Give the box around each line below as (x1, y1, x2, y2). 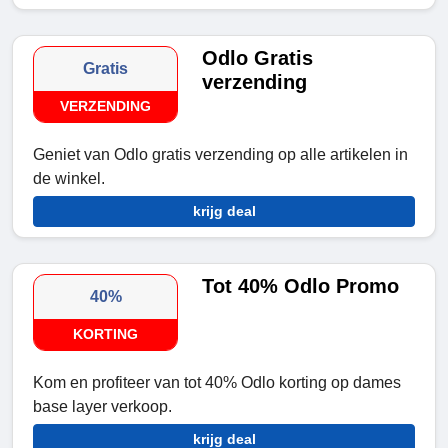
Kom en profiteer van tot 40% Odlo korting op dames (33, 374, 401, 392)
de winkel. (33, 170, 105, 188)
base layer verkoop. (33, 398, 172, 416)
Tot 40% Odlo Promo (202, 275, 400, 298)
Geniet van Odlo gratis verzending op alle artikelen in (33, 146, 408, 164)
